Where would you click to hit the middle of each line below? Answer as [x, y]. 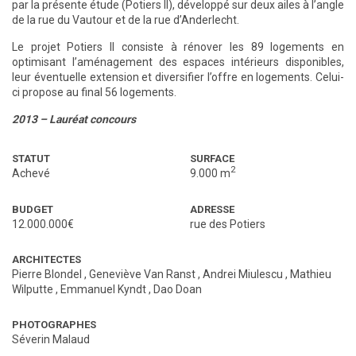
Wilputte [33, 290]
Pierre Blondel [47, 275]
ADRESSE [212, 210]
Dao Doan [178, 290]
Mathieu [311, 275]
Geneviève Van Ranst [142, 275]
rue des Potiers [228, 224]
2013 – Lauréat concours [74, 120]
